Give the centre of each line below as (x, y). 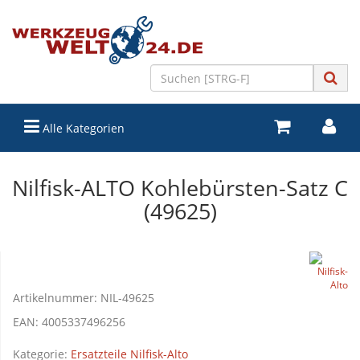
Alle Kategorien (82, 128)
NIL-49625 (127, 298)
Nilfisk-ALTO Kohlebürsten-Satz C (180, 188)
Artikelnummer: (57, 298)
